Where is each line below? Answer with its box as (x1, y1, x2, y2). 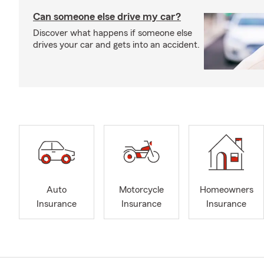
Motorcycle (119, 185, 164, 195)
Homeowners (199, 185, 253, 195)
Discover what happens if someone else (33, 28, 192, 38)
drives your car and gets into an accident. (33, 40, 200, 49)
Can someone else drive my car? (33, 11, 181, 22)
